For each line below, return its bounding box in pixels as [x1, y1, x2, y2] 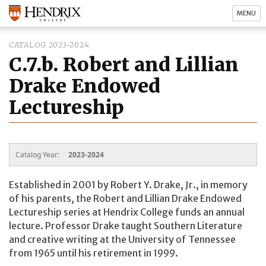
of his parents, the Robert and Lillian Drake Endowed [9, 192, 242, 204]
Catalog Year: [15, 149, 61, 160]
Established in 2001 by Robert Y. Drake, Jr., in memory [9, 178, 248, 191]
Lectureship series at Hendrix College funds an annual [9, 205, 245, 218]
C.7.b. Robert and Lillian [9, 53, 239, 77]
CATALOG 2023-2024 [9, 40, 88, 49]
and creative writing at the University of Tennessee [9, 233, 236, 245]
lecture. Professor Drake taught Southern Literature [9, 219, 242, 232]
